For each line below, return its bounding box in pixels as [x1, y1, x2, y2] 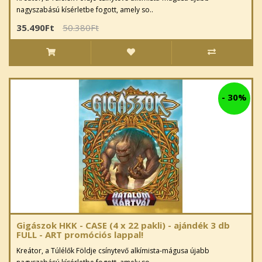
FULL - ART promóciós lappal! [16, 229, 143, 241]
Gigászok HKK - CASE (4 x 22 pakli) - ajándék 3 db [16, 219, 230, 232]
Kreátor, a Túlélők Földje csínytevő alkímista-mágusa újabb [16, 246, 209, 256]
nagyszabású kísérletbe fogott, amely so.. [16, 5, 153, 15]
